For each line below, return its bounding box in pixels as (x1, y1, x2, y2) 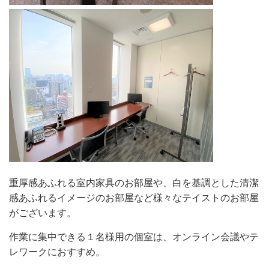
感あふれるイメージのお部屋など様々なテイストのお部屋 (9, 192, 259, 203)
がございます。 (9, 207, 76, 218)
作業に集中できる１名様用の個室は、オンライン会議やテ (9, 231, 259, 242)
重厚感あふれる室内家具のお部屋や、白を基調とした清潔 (9, 177, 259, 188)
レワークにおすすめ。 (9, 246, 105, 257)
